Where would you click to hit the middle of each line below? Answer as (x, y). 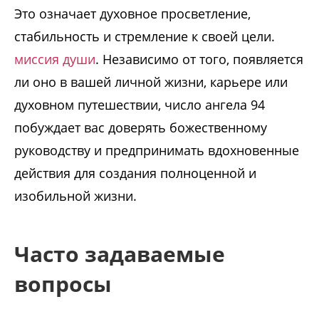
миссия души (55, 59)
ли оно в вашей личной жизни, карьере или (151, 82)
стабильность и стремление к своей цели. (145, 37)
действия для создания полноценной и (135, 173)
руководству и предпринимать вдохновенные (157, 151)
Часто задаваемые (120, 254)
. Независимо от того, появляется (199, 59)
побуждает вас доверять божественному (141, 128)
